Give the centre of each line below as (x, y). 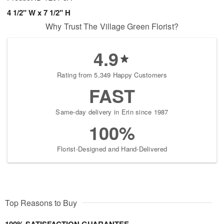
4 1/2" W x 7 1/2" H (39, 13)
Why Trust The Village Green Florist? (112, 26)
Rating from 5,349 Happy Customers (112, 75)
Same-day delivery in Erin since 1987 (112, 112)
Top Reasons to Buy (41, 203)
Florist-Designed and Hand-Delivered (112, 149)
